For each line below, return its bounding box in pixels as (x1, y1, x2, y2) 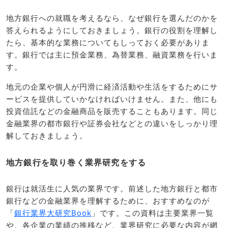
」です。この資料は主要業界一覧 (92, 208, 214, 218)
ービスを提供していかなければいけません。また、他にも (6, 94, 218, 104)
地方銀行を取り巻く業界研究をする (6, 157, 147, 168)
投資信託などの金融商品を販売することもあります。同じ (6, 106, 218, 117)
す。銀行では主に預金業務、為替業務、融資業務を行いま (6, 49, 218, 60)
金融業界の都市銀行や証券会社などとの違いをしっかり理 (6, 119, 218, 129)
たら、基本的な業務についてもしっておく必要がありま (6, 37, 210, 47)
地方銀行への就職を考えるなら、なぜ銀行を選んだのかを (6, 13, 218, 23)
